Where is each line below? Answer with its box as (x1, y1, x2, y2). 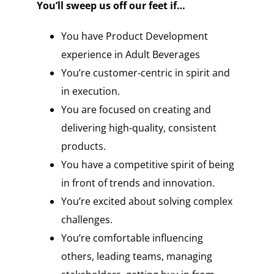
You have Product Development (61, 29, 208, 43)
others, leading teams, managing (61, 250, 212, 264)
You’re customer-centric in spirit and (61, 66, 230, 80)
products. (61, 139, 106, 154)
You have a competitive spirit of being (61, 158, 234, 172)
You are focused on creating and (61, 103, 211, 117)
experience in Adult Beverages (61, 48, 200, 62)
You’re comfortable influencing (61, 231, 203, 245)
